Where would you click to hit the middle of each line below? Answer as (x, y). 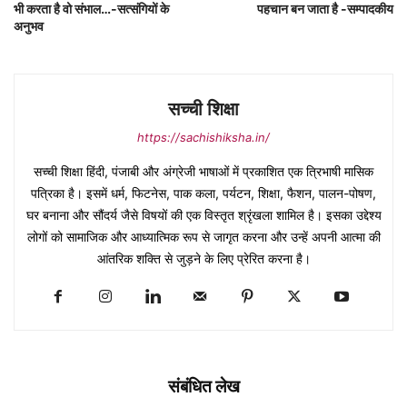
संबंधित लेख (203, 387)
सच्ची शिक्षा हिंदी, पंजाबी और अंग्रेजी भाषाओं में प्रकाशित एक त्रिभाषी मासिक (203, 172)
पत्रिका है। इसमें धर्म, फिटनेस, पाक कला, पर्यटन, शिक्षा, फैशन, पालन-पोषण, (203, 194)
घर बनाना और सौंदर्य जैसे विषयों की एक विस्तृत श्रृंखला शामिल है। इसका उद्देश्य (203, 215)
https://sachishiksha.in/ (203, 138)
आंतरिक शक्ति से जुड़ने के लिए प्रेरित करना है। (203, 259)
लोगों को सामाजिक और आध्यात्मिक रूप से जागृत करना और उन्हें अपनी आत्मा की (203, 237)
